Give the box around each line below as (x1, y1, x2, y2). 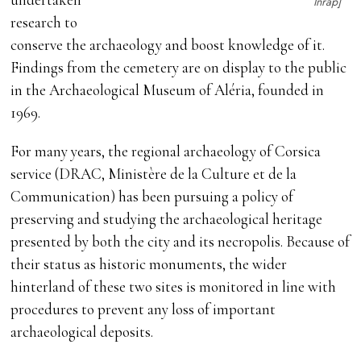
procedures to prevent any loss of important (10, 300, 276, 319)
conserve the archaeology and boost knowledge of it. (10, 35, 326, 55)
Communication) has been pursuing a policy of (10, 187, 294, 206)
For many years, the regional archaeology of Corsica (10, 142, 322, 161)
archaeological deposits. (10, 322, 154, 342)
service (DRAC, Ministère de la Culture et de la (10, 164, 297, 184)
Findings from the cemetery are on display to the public (10, 58, 347, 77)
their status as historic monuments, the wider (10, 255, 288, 274)
